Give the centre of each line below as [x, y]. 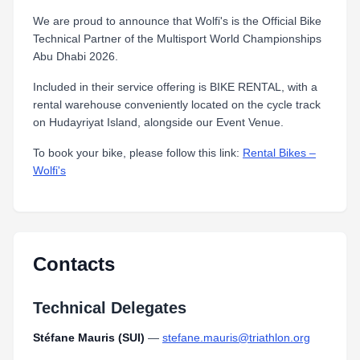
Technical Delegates [110, 308]
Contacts [74, 264]
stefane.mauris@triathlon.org [236, 337]
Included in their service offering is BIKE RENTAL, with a [175, 87]
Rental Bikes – [279, 153]
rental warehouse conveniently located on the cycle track [177, 104]
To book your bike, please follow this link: [138, 153]
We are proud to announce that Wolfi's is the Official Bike [177, 21]
